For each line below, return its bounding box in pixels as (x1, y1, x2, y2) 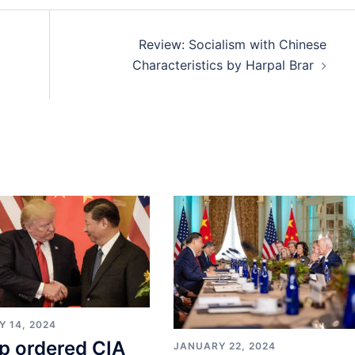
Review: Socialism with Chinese (138, 36, 326, 52)
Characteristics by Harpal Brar (132, 56, 314, 73)
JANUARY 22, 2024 (173, 339, 276, 352)
